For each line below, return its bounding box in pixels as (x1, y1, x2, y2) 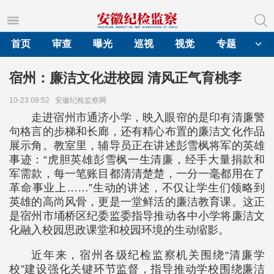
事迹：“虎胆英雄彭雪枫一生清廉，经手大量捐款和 (9, 154, 265, 166)
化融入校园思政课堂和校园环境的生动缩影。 (9, 224, 229, 236)
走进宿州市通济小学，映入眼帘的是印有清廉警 (31, 111, 265, 124)
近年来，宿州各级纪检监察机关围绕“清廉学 (31, 249, 265, 261)
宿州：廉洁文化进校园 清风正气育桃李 (9, 70, 242, 86)
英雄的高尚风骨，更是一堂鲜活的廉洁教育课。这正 (9, 196, 265, 208)
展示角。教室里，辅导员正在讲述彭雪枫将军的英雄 (9, 139, 265, 152)
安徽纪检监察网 (55, 96, 110, 105)
